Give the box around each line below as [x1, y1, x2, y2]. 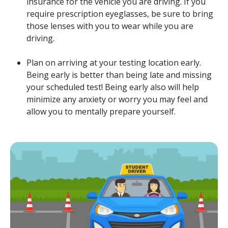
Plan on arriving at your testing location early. [26, 56, 201, 68]
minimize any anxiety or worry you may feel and [26, 93, 208, 105]
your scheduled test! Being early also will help [26, 81, 199, 93]
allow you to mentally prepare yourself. [26, 105, 176, 117]
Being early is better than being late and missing [26, 69, 212, 80]
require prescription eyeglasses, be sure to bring [26, 8, 213, 19]
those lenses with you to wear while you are [26, 20, 193, 32]
